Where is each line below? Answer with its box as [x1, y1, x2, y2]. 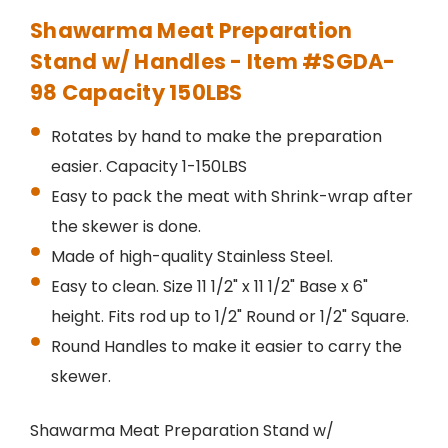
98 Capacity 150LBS [30, 78, 243, 108]
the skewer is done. [50, 215, 201, 239]
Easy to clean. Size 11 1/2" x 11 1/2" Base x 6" [50, 275, 368, 299]
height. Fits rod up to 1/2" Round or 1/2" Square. [50, 305, 409, 329]
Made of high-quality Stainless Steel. [50, 245, 333, 269]
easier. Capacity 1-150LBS [50, 155, 247, 179]
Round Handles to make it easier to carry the [50, 335, 402, 359]
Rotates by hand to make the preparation [50, 125, 382, 149]
